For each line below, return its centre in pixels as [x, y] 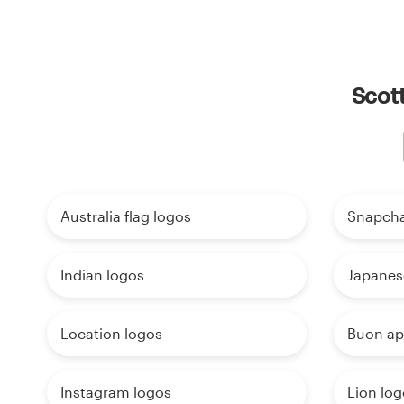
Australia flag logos [126, 216]
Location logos [111, 334]
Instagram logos [116, 392]
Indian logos [102, 275]
